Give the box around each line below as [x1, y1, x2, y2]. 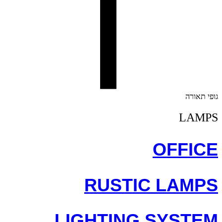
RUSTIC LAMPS [84, 174, 218, 195]
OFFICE [153, 139, 218, 160]
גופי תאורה [185, 92, 218, 101]
